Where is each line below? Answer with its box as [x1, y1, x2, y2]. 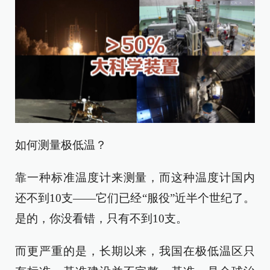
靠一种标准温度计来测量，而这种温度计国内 [15, 171, 255, 184]
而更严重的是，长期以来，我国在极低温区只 [15, 244, 255, 257]
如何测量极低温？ [15, 138, 107, 151]
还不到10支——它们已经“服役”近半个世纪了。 [15, 191, 255, 204]
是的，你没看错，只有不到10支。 [15, 212, 187, 225]
